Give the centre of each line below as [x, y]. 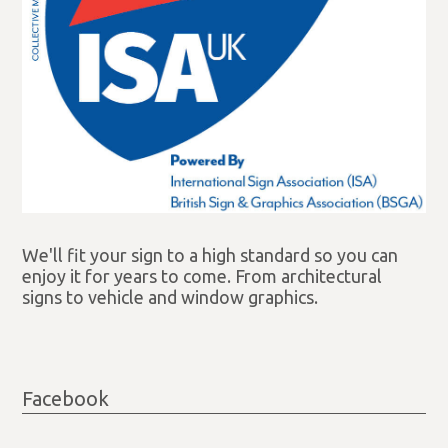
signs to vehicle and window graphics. [170, 297]
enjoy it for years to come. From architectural [202, 276]
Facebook [66, 398]
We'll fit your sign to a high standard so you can [210, 255]
